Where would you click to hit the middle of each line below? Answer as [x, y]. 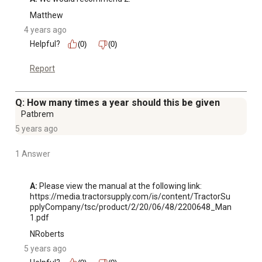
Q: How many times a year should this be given [118, 103]
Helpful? [45, 44]
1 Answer [33, 154]
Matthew [46, 15]
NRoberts [47, 234]
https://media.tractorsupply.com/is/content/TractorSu [130, 197]
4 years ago [45, 30]
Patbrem [37, 114]
